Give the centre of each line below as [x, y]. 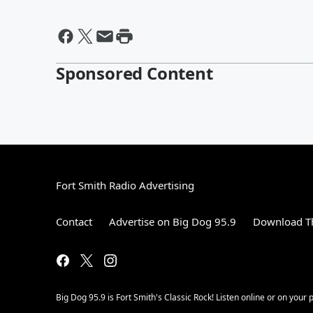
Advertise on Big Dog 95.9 [173, 221]
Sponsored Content [134, 73]
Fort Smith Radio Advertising [125, 185]
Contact [74, 221]
